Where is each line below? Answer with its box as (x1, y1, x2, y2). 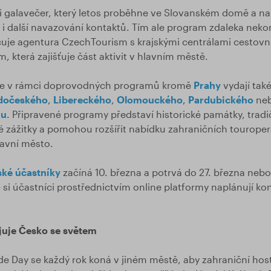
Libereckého (53, 94, 111, 105)
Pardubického (188, 94, 253, 105)
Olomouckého (116, 94, 183, 105)
